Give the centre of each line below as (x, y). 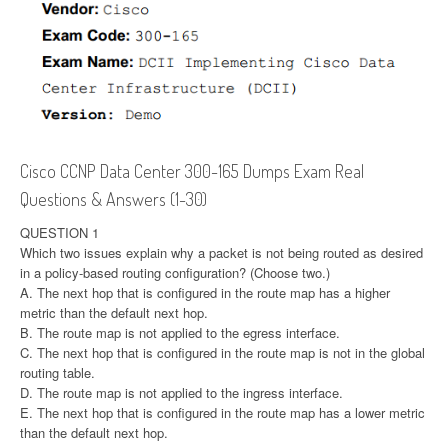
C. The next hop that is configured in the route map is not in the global (222, 353)
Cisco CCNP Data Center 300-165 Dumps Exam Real (192, 171)
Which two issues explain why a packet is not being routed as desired (221, 253)
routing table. (57, 373)
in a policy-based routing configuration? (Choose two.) (175, 273)
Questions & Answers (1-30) (113, 199)
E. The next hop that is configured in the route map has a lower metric (222, 413)
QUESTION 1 (59, 233)
